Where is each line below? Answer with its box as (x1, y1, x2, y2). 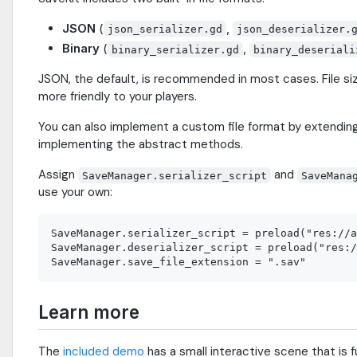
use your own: (38, 184, 112, 201)
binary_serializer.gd (112, 43, 240, 56)
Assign (38, 167, 78, 183)
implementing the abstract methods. (38, 136, 243, 153)
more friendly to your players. (38, 88, 197, 105)
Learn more (38, 301, 139, 324)
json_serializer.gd (108, 22, 223, 35)
